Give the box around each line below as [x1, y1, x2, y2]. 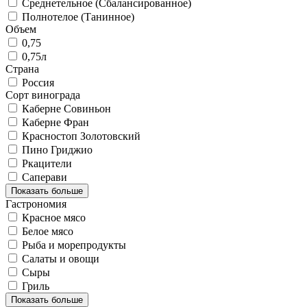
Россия [22, 76, 54, 88]
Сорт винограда [5, 88, 80, 101]
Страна [5, 62, 39, 75]
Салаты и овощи [22, 252, 99, 265]
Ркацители [22, 157, 72, 169]
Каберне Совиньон [22, 102, 111, 114]
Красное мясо [22, 211, 86, 223]
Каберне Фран [22, 116, 89, 128]
